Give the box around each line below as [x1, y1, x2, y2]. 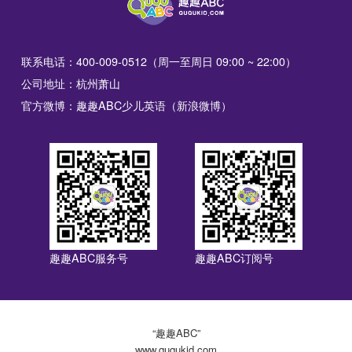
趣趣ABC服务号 [49, 249, 129, 266]
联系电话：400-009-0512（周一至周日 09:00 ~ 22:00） [21, 53, 297, 70]
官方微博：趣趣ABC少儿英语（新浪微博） [21, 97, 233, 114]
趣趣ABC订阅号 [195, 249, 274, 266]
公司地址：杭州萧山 [21, 75, 121, 92]
